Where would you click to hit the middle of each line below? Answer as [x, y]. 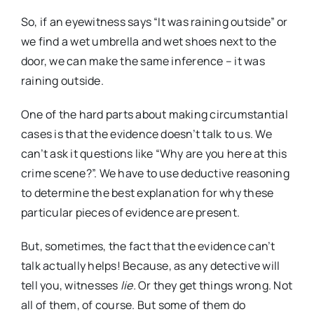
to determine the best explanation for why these [148, 192]
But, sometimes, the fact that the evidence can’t [148, 246]
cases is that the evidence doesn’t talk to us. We [146, 134]
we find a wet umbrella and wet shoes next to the [149, 41]
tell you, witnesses [71, 285]
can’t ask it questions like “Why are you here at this [154, 153]
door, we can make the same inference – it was [143, 61]
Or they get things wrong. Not [214, 285]
